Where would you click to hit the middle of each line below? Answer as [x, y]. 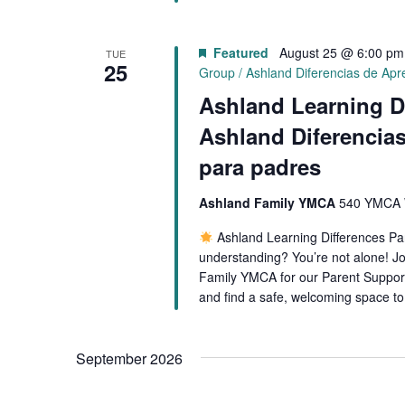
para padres [259, 167]
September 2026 [129, 359]
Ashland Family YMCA [268, 203]
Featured [240, 53]
